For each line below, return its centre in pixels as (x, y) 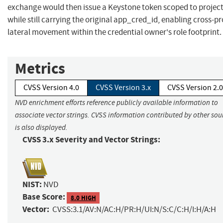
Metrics (40, 69)
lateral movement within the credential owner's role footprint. (114, 32)
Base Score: (44, 197)
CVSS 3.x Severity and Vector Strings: (91, 140)
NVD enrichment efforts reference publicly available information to (116, 103)
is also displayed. (41, 128)
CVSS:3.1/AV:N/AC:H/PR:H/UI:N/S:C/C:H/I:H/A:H (134, 210)
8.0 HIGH (83, 198)
